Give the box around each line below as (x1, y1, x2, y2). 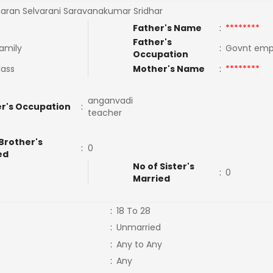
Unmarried (116, 221, 161, 233)
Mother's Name (132, 63, 207, 75)
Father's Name (132, 22, 202, 34)
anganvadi (87, 94, 133, 107)
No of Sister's (132, 160, 194, 172)
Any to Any (116, 238, 162, 250)
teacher (87, 107, 124, 119)
